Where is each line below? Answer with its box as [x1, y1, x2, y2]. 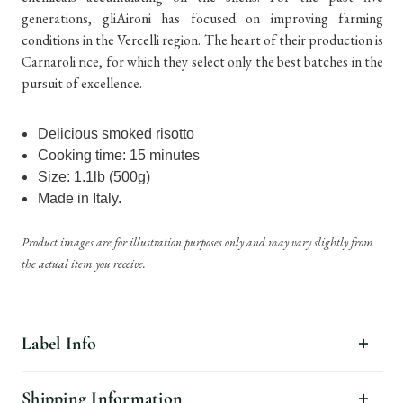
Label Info [22, 333, 97, 354]
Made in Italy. [38, 191, 126, 206]
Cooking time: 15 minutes [38, 148, 201, 163]
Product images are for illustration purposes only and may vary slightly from [22, 235, 373, 250]
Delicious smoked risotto [38, 126, 195, 141]
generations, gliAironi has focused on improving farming [22, 9, 383, 28]
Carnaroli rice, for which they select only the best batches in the [22, 52, 383, 71]
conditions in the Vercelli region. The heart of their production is [22, 31, 383, 49]
